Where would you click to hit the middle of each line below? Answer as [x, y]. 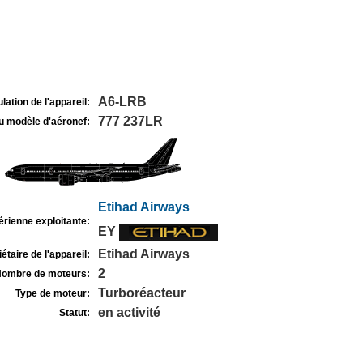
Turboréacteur [141, 293]
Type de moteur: [52, 293]
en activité [129, 312]
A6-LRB [122, 102]
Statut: [74, 313]
